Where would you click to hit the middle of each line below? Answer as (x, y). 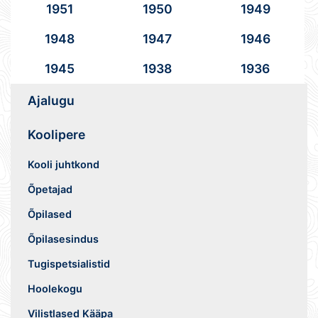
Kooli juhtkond (64, 164)
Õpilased (50, 214)
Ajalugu (51, 100)
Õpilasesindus (63, 238)
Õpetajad (50, 189)
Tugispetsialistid (69, 263)
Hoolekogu (55, 288)
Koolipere (56, 134)
